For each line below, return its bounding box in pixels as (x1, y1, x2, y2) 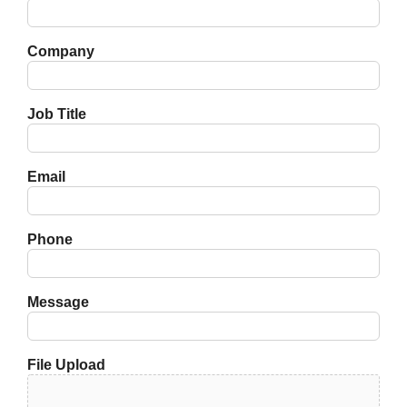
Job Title (27, 105, 86, 122)
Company (27, 43, 94, 59)
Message (27, 293, 89, 310)
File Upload (27, 356, 105, 372)
